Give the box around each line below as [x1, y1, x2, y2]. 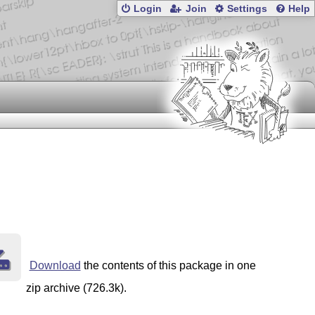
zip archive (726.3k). [25, 282, 127, 295]
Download [29, 259, 81, 272]
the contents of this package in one [80, 259, 256, 272]
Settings [227, 4, 268, 15]
